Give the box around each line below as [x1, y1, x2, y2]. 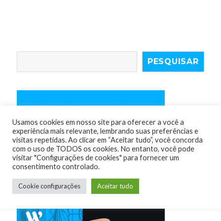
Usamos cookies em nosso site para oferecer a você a [12, 118, 184, 126]
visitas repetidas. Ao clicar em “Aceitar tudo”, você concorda [12, 136, 203, 144]
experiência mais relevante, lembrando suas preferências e [12, 127, 198, 135]
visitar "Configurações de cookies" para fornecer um [12, 153, 179, 162]
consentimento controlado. [12, 162, 100, 171]
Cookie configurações [18, 182, 80, 190]
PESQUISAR [147, 56, 199, 66]
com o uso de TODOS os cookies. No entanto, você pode [12, 145, 194, 153]
